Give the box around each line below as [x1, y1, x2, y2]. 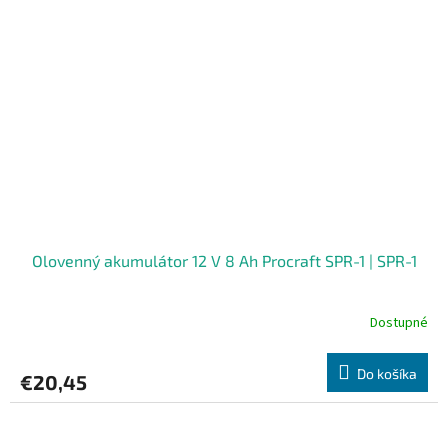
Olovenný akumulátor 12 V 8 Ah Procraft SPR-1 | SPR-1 [31, 250, 417, 270]
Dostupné [370, 313, 428, 334]
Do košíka [357, 364, 417, 382]
